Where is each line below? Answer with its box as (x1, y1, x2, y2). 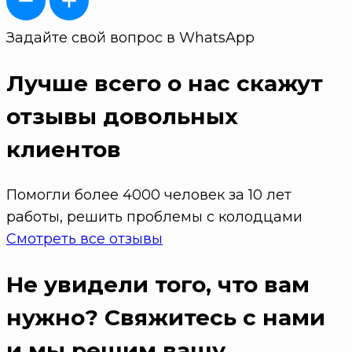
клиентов (6, 136, 121, 163)
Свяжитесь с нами (98, 304, 325, 332)
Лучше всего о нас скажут (6, 70, 323, 97)
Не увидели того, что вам (6, 271, 310, 299)
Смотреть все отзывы (6, 230, 163, 248)
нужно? (6, 304, 98, 332)
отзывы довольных (6, 103, 238, 130)
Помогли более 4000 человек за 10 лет (6, 186, 291, 204)
